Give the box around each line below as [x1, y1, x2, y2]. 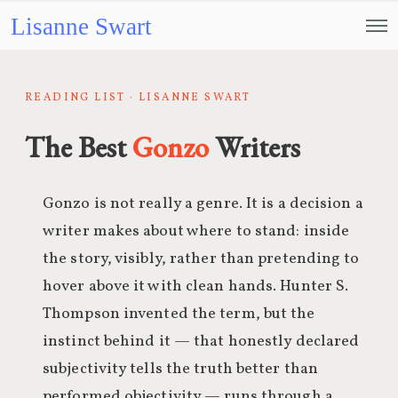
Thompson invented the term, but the [43, 303, 315, 325]
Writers [209, 129, 300, 166]
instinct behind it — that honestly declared [43, 330, 360, 353]
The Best [25, 129, 132, 166]
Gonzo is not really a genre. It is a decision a [43, 193, 363, 215]
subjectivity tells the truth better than [43, 358, 319, 380]
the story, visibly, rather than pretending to [43, 248, 360, 270]
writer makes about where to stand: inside [43, 220, 350, 243]
